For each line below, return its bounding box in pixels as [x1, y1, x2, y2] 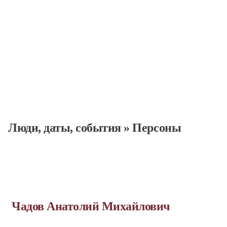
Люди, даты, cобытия [8, 121, 121, 134]
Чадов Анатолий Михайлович [12, 200, 170, 213]
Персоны [132, 121, 181, 134]
